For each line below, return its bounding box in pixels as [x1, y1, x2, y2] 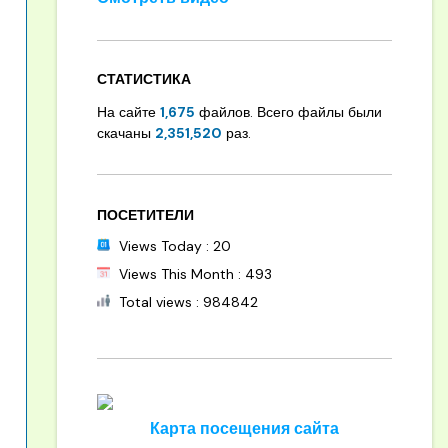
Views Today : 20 [114, 237, 231, 255]
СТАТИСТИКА [96, 70, 191, 88]
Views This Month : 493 [114, 265, 272, 283]
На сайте [96, 103, 160, 121]
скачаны [96, 124, 155, 142]
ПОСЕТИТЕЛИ [96, 206, 194, 224]
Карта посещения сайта [149, 418, 339, 439]
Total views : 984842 [114, 293, 258, 311]
